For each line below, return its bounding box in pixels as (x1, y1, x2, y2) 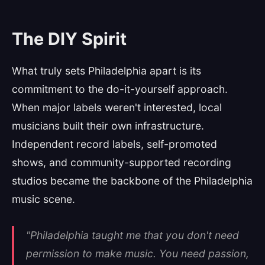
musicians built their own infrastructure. (12, 119, 204, 132)
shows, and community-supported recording (12, 156, 231, 169)
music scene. (12, 193, 75, 205)
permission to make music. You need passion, (26, 247, 249, 260)
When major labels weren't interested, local (12, 101, 222, 114)
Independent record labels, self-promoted (12, 138, 217, 150)
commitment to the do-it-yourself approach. (12, 83, 228, 95)
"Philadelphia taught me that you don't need (26, 229, 239, 241)
